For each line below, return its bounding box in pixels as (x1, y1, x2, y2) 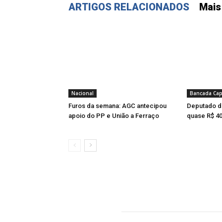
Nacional (71, 90, 94, 97)
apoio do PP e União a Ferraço (68, 112, 159, 119)
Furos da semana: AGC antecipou (68, 102, 166, 110)
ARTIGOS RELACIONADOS (68, 1, 189, 13)
